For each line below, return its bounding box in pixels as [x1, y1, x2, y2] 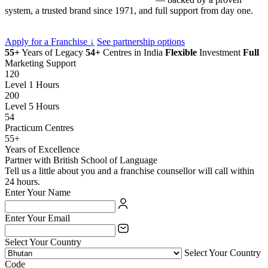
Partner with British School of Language [5, 154, 157, 165]
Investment [197, 47, 240, 57]
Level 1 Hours [5, 79, 59, 90]
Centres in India [100, 47, 163, 57]
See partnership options [97, 36, 185, 47]
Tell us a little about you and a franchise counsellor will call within [5, 165, 254, 176]
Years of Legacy [20, 47, 83, 57]
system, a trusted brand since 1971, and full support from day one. [5, 5, 253, 16]
